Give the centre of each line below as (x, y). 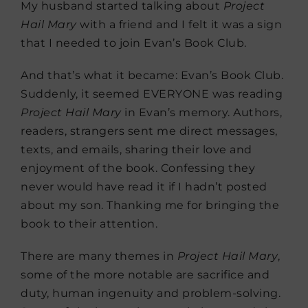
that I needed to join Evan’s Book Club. (134, 43)
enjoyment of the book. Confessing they (138, 168)
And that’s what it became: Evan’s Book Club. (152, 75)
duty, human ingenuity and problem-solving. (151, 293)
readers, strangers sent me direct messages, (149, 131)
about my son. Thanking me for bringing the (150, 205)
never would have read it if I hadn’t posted (144, 186)
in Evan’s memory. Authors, (201, 112)
